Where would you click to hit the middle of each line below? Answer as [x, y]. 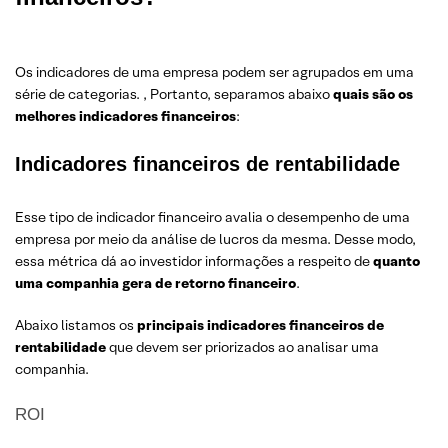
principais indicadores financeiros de [260, 325]
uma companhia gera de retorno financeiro [155, 283]
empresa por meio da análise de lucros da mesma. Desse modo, [215, 239]
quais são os [373, 94]
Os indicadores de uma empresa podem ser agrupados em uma [214, 72]
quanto [396, 261]
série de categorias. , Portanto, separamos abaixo [174, 94]
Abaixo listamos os [76, 325]
